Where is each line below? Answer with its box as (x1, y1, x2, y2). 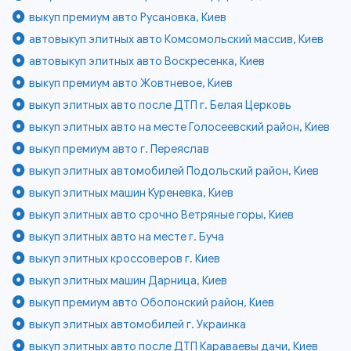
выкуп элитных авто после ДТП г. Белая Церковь (29, 98, 292, 113)
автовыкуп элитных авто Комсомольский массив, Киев (29, 32, 324, 47)
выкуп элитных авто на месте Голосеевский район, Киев (29, 120, 331, 135)
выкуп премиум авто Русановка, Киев (29, 10, 227, 25)
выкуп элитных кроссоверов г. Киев (29, 251, 221, 266)
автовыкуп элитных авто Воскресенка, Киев (29, 54, 266, 69)
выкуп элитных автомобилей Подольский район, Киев (29, 164, 320, 179)
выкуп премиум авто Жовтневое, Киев (29, 76, 233, 91)
